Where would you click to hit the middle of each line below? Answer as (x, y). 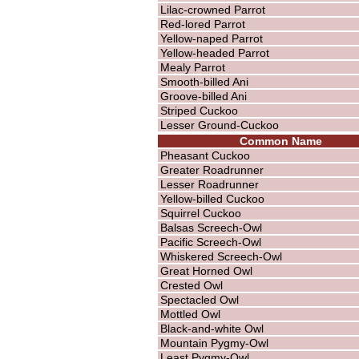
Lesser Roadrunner (209, 184)
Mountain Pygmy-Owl (214, 343)
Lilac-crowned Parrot (212, 9)
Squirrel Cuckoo (200, 213)
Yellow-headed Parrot (214, 52)
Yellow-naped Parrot (211, 38)
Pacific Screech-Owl (210, 242)
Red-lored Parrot (202, 24)
